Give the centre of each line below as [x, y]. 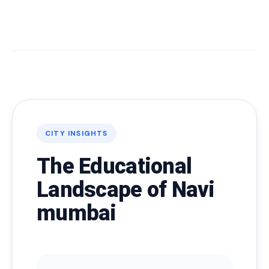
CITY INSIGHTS [77, 133]
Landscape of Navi [126, 190]
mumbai [77, 213]
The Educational [114, 166]
